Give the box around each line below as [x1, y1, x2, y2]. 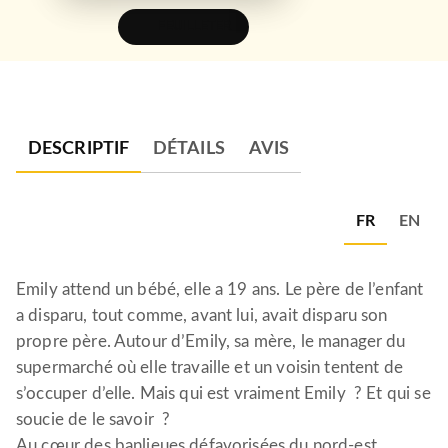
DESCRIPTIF [28, 140, 129, 158]
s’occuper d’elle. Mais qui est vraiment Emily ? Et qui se [16, 385, 431, 402]
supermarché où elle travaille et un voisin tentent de [16, 359, 403, 376]
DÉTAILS [153, 140, 225, 158]
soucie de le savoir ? [16, 411, 171, 428]
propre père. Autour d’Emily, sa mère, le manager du [16, 333, 406, 350]
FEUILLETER [158, 20, 232, 33]
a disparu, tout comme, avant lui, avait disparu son [16, 307, 388, 324]
